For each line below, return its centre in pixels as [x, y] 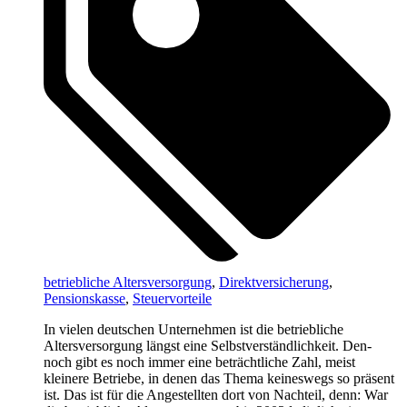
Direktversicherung [274, 282]
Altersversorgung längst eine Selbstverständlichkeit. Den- [208, 345]
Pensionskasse [84, 298]
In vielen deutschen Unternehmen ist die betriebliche [194, 329]
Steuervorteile [172, 298]
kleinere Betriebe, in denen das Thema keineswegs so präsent [219, 378]
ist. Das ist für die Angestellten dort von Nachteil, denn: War [216, 394]
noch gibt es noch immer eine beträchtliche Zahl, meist [199, 362]
